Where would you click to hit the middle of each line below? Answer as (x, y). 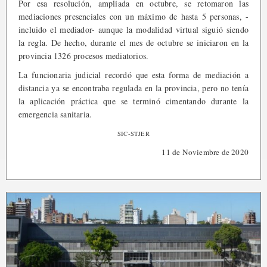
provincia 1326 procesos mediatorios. (84, 55)
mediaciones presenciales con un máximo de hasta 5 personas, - (133, 16)
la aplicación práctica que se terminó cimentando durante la (133, 101)
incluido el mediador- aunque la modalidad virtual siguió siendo (133, 29)
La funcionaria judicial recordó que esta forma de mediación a (133, 74)
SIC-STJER (133, 133)
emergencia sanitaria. (55, 114)
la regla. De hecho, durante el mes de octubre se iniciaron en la (133, 42)
